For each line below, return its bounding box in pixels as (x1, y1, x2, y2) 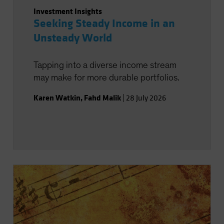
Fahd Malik (83, 92, 121, 103)
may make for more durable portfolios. (33, 73, 179, 82)
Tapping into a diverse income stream (33, 60, 176, 70)
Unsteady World (33, 31, 112, 45)
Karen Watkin (33, 92, 80, 103)
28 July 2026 (125, 93, 166, 103)
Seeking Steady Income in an (33, 16, 175, 30)
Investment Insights (33, 6, 102, 16)
